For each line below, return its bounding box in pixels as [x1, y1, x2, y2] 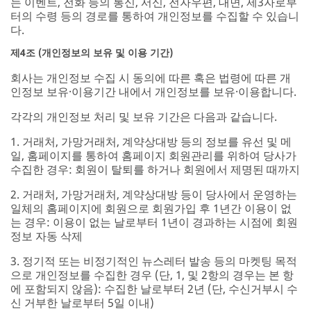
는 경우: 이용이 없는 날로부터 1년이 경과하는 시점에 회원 [10, 214, 298, 230]
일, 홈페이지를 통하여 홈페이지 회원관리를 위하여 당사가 [10, 147, 296, 163]
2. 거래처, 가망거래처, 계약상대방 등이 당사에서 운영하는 [10, 186, 297, 202]
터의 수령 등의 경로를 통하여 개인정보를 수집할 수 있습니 [10, 8, 299, 24]
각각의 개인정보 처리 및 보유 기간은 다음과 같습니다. [10, 108, 277, 124]
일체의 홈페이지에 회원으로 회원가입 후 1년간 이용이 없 [10, 200, 292, 216]
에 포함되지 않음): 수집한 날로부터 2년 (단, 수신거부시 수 [10, 280, 298, 296]
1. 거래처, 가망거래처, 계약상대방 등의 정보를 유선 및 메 [10, 133, 292, 149]
